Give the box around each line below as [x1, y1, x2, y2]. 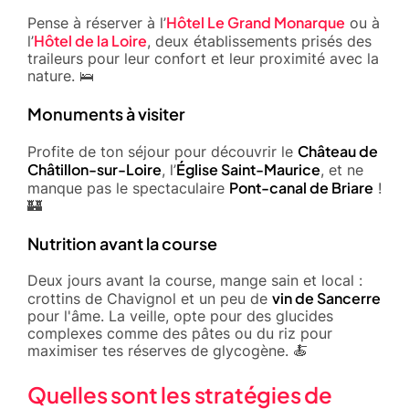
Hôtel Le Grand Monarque [166, 12, 345, 32]
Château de [298, 141, 378, 161]
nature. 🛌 [27, 66, 94, 85]
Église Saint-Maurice [176, 159, 320, 179]
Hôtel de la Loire [34, 30, 147, 50]
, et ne [320, 160, 363, 179]
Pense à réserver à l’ [27, 13, 166, 32]
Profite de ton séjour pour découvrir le [27, 142, 298, 161]
